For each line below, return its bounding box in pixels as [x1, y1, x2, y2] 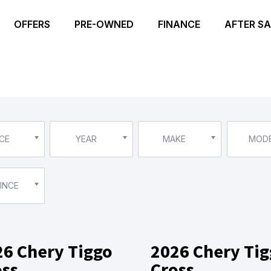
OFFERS [14, 18, 50, 30]
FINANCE [158, 18, 200, 30]
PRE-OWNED [74, 18, 134, 30]
